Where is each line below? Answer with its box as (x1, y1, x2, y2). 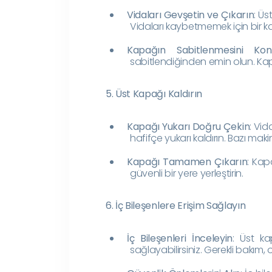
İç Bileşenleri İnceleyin (127, 231, 233, 245)
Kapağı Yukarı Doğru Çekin (127, 119, 250, 134)
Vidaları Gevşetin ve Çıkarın (127, 7, 254, 22)
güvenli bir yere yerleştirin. (130, 166, 243, 180)
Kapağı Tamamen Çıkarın (127, 154, 248, 169)
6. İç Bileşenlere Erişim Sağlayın (106, 198, 246, 212)
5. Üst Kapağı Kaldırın (106, 86, 202, 101)
